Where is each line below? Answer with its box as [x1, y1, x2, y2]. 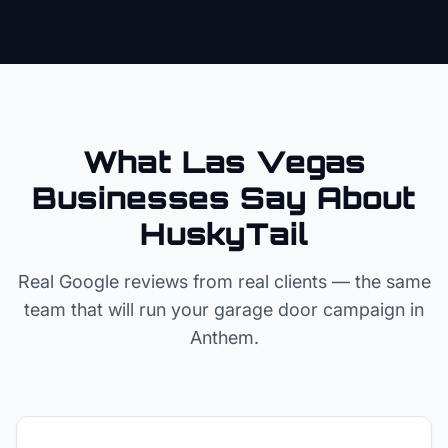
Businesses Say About [32, 179, 416, 216]
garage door [214, 299, 318, 320]
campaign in [318, 299, 424, 320]
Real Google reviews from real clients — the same [17, 271, 431, 292]
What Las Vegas [82, 143, 366, 180]
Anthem [189, 327, 254, 348]
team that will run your [24, 299, 214, 320]
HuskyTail [140, 215, 308, 252]
